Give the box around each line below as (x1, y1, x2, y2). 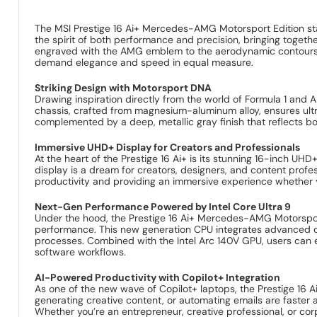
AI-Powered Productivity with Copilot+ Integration (35, 270, 281, 284)
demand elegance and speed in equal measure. (35, 55, 254, 69)
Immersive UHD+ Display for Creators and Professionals (35, 140, 301, 154)
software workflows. (35, 245, 127, 258)
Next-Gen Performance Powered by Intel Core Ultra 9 (35, 200, 292, 213)
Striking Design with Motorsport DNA (35, 81, 212, 94)
